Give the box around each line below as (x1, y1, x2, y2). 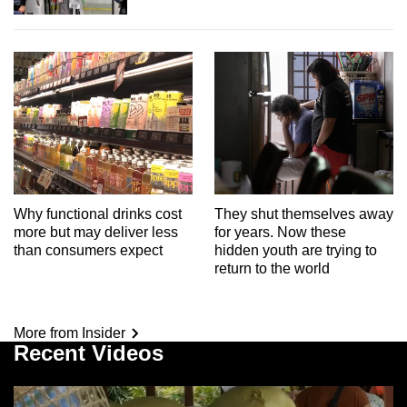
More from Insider (14, 325, 125, 342)
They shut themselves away (214, 206, 393, 223)
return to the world (214, 261, 330, 277)
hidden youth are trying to (214, 243, 377, 259)
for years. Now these (214, 224, 346, 241)
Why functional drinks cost (14, 206, 182, 223)
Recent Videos (14, 341, 164, 366)
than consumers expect (14, 243, 163, 259)
